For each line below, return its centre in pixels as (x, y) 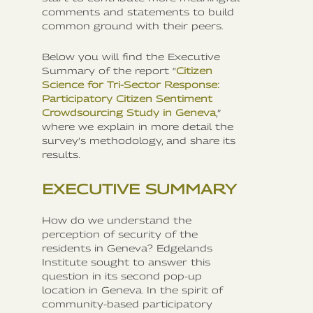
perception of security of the (120, 234)
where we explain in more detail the (138, 126)
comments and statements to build (138, 12)
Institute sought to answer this (126, 262)
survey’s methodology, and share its (139, 140)
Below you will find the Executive (131, 56)
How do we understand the (117, 220)
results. (61, 154)
